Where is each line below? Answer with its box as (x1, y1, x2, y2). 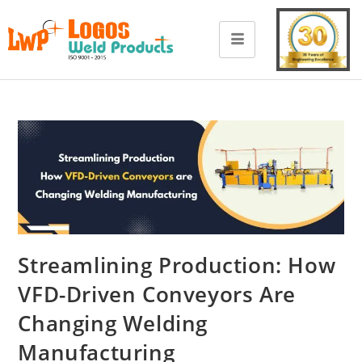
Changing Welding (18, 308, 208, 338)
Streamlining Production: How (18, 250, 336, 280)
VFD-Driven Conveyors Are (18, 279, 296, 309)
